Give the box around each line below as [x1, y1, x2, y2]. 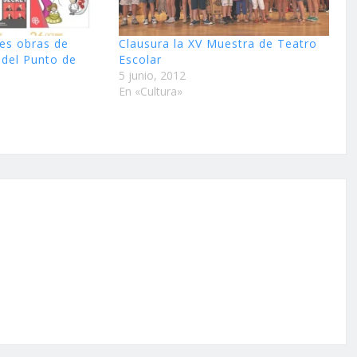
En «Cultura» [118, 83, 182, 99]
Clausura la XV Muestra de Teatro [118, 35, 317, 51]
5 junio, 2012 [118, 67, 186, 83]
